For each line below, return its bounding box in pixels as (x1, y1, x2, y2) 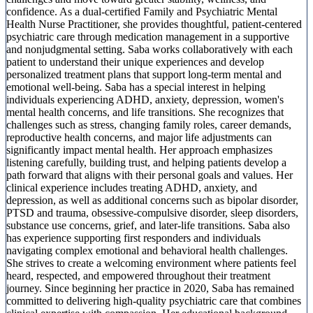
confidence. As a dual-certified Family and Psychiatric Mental (6, 5, 277, 17)
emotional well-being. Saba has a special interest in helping (6, 80, 265, 93)
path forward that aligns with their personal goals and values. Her (6, 168, 293, 181)
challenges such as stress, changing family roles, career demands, (6, 118, 291, 131)
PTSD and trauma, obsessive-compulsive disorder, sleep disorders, (6, 206, 298, 219)
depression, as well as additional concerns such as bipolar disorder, (6, 194, 298, 206)
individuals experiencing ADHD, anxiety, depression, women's (6, 93, 284, 105)
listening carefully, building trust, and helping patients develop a (6, 156, 286, 168)
